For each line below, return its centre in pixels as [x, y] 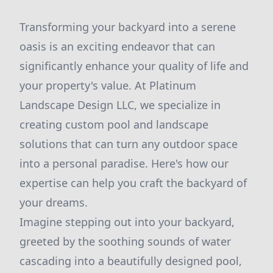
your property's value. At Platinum [108, 85]
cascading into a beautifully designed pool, [131, 261]
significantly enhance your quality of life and [134, 66]
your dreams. [54, 202]
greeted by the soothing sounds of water [125, 241]
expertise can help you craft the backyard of [133, 183]
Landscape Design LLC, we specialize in [120, 105]
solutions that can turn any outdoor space [129, 144]
